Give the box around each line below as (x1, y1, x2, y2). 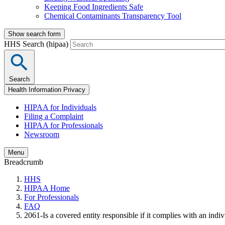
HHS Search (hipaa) (4, 40, 70, 49)
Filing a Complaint (24, 112, 83, 121)
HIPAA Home (24, 184, 70, 193)
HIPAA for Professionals (24, 121, 103, 130)
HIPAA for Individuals (24, 103, 96, 112)
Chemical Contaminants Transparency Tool (44, 12, 181, 21)
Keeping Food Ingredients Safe (44, 3, 143, 12)
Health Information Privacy (8, 86, 85, 94)
